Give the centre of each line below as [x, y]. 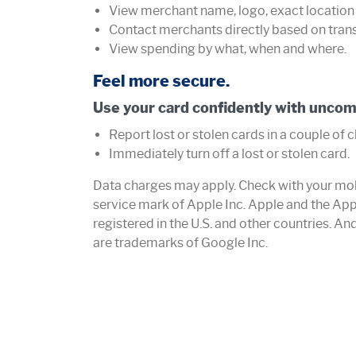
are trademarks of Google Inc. [180, 242]
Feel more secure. [161, 81]
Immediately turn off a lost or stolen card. [229, 153]
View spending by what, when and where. [228, 48]
